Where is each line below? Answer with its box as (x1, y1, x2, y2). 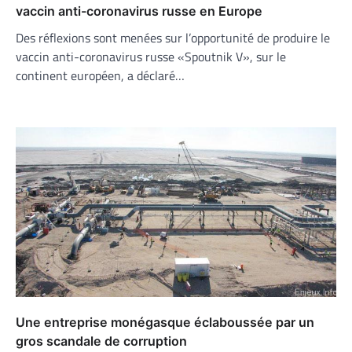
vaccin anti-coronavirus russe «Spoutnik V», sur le (16, 47, 286, 67)
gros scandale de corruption (16, 332, 187, 349)
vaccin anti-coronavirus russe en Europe (16, 3, 262, 20)
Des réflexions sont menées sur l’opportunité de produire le (16, 28, 330, 48)
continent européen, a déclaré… (16, 66, 185, 86)
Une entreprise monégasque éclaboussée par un (16, 313, 314, 330)
